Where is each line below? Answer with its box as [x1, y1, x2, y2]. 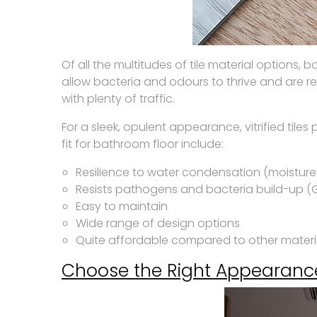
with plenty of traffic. [62, 91, 175, 107]
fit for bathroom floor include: [62, 136, 224, 152]
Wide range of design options [76, 215, 240, 231]
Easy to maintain [76, 198, 168, 214]
